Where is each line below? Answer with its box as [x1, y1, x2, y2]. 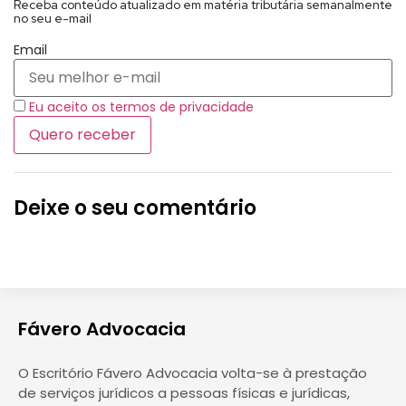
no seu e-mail [14, 9, 92, 26]
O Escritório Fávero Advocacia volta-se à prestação [18, 362, 367, 382]
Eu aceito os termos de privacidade [29, 98, 254, 117]
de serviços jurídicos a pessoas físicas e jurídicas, [18, 382, 350, 402]
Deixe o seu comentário [14, 193, 256, 222]
